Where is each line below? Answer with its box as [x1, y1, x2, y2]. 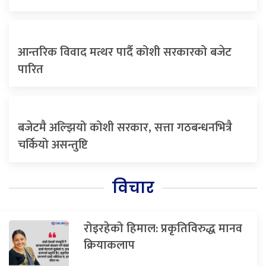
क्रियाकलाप [83, 235, 135, 256]
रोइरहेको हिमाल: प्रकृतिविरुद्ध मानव [83, 218, 242, 239]
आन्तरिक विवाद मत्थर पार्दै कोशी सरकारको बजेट [18, 42, 232, 63]
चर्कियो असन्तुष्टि [18, 135, 88, 156]
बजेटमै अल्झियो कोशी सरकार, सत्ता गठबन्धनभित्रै [18, 118, 232, 138]
